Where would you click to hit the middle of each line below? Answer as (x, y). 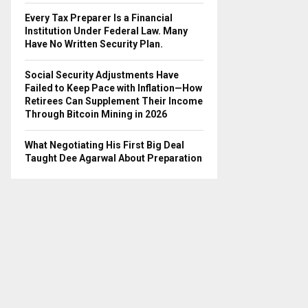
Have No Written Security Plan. (94, 44)
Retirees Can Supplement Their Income (114, 101)
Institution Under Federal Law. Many (106, 31)
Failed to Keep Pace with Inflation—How (113, 88)
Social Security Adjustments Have (102, 75)
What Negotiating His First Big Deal (104, 145)
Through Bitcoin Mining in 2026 (96, 114)
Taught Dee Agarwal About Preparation (113, 158)
